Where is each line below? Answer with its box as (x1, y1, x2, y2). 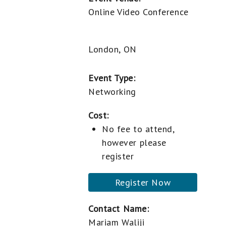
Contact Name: (88, 203, 149, 214)
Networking (88, 86, 136, 97)
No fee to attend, (102, 123, 175, 135)
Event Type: (88, 72, 136, 84)
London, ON (88, 43, 137, 55)
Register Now (115, 177, 171, 188)
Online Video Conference (88, 6, 189, 18)
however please (102, 137, 166, 148)
